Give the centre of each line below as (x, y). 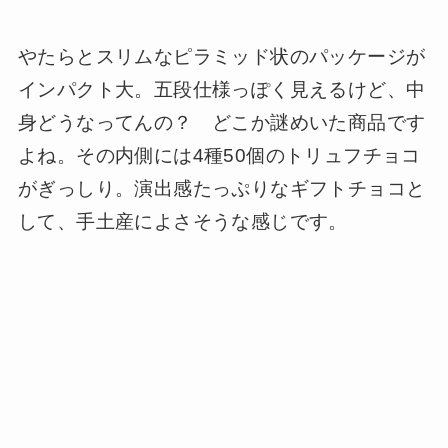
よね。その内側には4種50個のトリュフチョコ (219, 156)
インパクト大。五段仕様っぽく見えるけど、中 (221, 90)
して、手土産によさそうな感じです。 (182, 222)
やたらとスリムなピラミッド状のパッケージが (221, 57)
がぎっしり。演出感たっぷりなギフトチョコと (221, 189)
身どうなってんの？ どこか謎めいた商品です (221, 123)
